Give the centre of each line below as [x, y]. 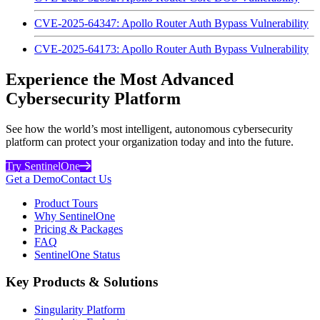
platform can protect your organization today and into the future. [150, 141]
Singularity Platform [80, 310]
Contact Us [86, 179]
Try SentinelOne [43, 166]
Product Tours [66, 203]
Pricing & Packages [79, 229]
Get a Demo [33, 179]
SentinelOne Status [77, 254]
